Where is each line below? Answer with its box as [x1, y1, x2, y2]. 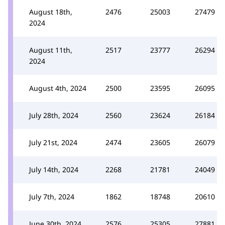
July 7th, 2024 [29, 191, 74, 201]
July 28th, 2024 [29, 110, 78, 120]
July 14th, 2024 [29, 164, 78, 174]
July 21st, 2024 [29, 137, 77, 147]
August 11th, [29, 45, 72, 55]
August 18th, [29, 7, 72, 17]
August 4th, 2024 [29, 83, 86, 93]
